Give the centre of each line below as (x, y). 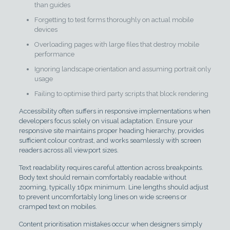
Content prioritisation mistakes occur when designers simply (110, 224)
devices (46, 29)
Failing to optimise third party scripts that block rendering (121, 93)
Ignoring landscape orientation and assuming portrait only (122, 69)
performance (54, 54)
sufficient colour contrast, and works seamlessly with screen (110, 140)
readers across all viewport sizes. (69, 150)
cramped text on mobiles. (58, 206)
